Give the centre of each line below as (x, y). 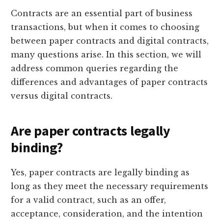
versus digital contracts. (62, 96)
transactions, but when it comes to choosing (105, 27)
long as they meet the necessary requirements (110, 186)
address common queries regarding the (95, 68)
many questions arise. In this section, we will (106, 54)
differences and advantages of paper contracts (110, 82)
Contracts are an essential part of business (102, 13)
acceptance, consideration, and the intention (107, 213)
